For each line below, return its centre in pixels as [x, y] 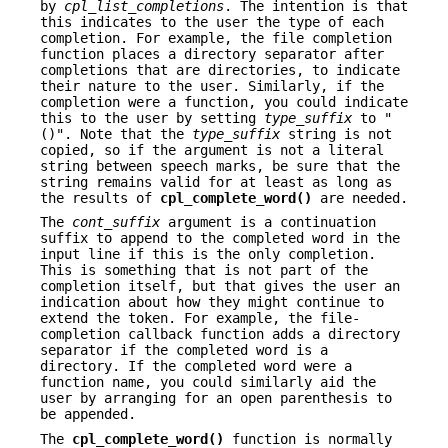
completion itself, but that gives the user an [220, 286]
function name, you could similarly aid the [208, 382]
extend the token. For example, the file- [200, 318]
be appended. [88, 414]
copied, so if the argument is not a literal [212, 150]
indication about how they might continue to [212, 302]
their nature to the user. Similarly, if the [212, 86]
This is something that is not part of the [204, 270]
